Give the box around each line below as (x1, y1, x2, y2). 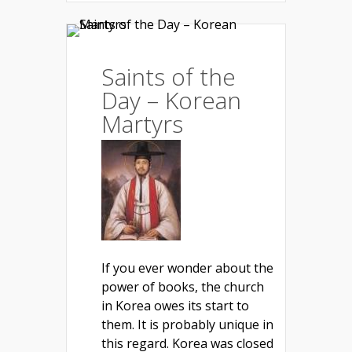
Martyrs (101, 108, 183, 141)
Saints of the (101, 60, 236, 93)
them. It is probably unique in (101, 316, 273, 334)
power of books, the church (101, 278, 264, 296)
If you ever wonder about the (101, 259, 273, 277)
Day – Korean (101, 84, 241, 117)
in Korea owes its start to (101, 297, 249, 315)
